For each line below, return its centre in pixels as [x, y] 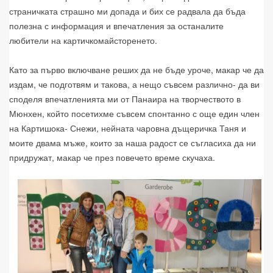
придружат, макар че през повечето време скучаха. [112, 158]
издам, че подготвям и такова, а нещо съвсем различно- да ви [134, 84]
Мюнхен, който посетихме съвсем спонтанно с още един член [134, 114]
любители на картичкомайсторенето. [83, 41]
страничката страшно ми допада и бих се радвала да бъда [127, 11]
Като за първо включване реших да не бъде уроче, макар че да [136, 70]
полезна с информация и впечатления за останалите [116, 26]
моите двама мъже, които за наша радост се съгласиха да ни [133, 143]
